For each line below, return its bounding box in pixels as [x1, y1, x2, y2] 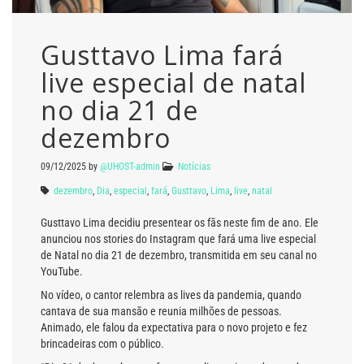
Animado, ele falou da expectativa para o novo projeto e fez [41, 320, 307, 334]
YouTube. [41, 264, 83, 278]
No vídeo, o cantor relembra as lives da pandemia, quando [41, 288, 301, 301]
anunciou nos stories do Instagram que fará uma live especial [41, 232, 316, 245]
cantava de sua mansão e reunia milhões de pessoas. [41, 304, 282, 318]
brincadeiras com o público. [41, 336, 164, 350]
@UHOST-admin [100, 160, 160, 172]
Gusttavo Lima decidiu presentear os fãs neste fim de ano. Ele [41, 215, 318, 229]
